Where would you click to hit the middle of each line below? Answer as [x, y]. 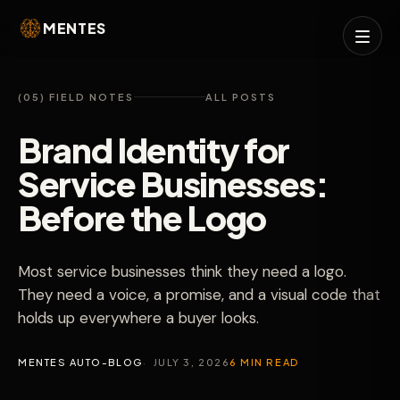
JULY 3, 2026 [192, 362]
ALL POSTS [240, 97]
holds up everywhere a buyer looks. [138, 318]
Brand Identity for [154, 150]
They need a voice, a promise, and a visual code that [199, 295]
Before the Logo [142, 217]
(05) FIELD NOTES [76, 97]
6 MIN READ [264, 362]
